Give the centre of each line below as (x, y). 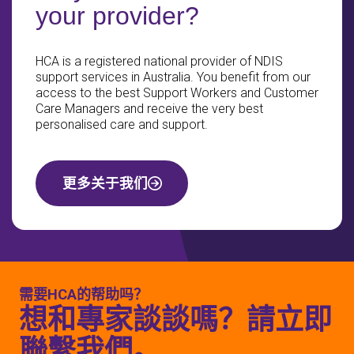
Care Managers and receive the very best (149, 108)
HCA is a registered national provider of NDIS (159, 61)
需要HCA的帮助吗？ (83, 294)
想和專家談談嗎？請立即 (175, 318)
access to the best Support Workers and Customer (177, 92)
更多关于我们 (105, 183)
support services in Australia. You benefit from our (173, 77)
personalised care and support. (122, 124)
